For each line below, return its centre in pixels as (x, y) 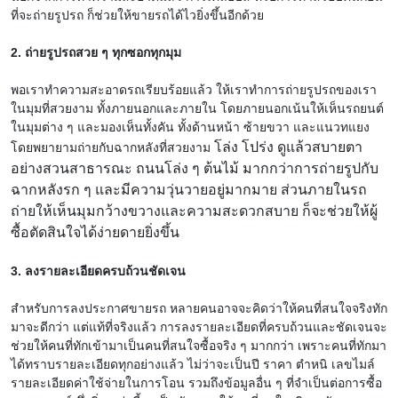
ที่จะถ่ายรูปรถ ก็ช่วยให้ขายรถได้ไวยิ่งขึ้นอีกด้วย (139, 15)
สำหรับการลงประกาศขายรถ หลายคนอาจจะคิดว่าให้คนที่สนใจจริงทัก (199, 308)
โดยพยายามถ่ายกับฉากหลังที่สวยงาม (112, 147)
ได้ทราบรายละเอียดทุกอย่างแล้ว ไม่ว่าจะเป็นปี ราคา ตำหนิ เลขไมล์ (193, 364)
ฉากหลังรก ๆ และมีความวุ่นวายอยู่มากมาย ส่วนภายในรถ (189, 189)
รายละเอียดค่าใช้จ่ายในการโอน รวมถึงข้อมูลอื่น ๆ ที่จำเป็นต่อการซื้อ (196, 382)
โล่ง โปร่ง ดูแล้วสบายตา (288, 147)
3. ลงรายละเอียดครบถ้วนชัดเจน (98, 271)
